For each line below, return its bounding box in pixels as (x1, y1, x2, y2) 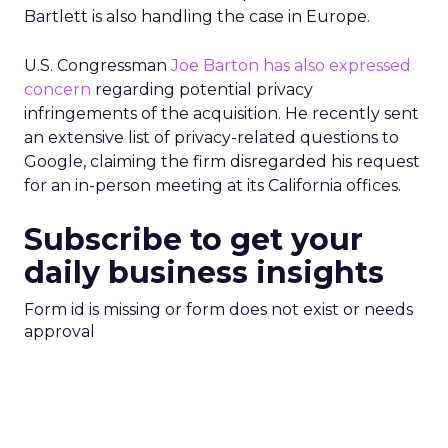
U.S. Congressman (24, 56, 171, 75)
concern (24, 80, 91, 99)
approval (24, 322, 95, 341)
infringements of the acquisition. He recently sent (24, 104, 419, 123)
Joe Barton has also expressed (171, 56, 411, 75)
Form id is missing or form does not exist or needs (24, 300, 413, 319)
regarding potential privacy (91, 80, 313, 99)
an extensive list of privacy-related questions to (24, 128, 399, 147)
